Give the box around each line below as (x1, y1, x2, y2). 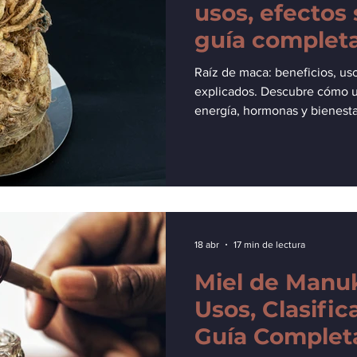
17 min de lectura (233, 239, 305, 250)
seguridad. (194, 53, 317, 80)
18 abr (194, 239, 219, 250)
